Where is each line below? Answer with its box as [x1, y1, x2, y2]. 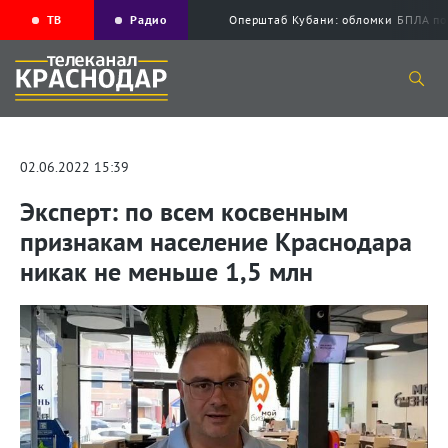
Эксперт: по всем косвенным [20, 195, 348, 229]
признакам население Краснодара [20, 225, 412, 259]
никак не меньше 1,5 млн [20, 255, 313, 289]
